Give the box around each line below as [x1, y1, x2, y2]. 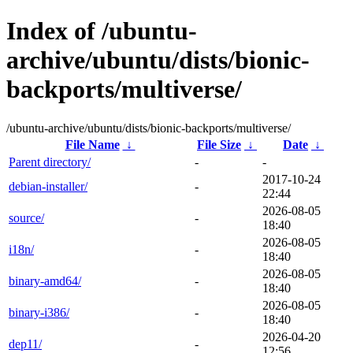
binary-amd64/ [9, 273, 81, 288]
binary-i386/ [9, 305, 69, 319]
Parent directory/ [9, 154, 91, 169]
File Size [197, 137, 241, 151]
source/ [9, 210, 44, 225]
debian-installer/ [9, 179, 87, 193]
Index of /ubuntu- [6, 17, 197, 46]
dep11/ [9, 336, 42, 351]
